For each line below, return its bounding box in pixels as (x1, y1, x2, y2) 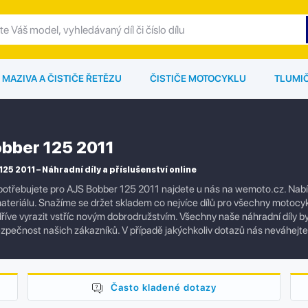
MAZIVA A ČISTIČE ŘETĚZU (2, 73, 122, 85)
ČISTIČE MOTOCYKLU (150, 73, 246, 85)
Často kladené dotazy (110, 282, 217, 294)
